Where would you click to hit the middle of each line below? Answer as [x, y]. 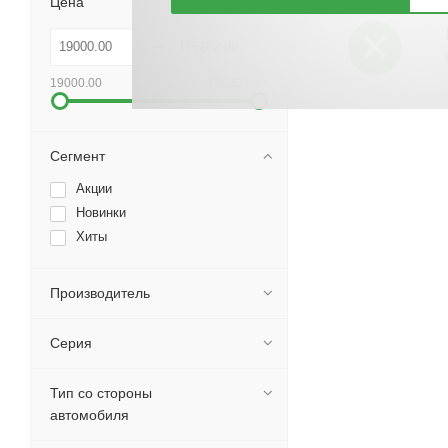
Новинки [101, 212]
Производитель [100, 293]
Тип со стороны [101, 393]
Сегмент [77, 156]
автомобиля [89, 415]
